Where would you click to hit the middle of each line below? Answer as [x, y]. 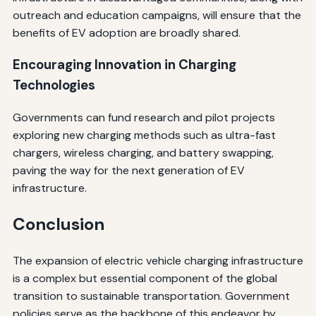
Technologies [54, 85]
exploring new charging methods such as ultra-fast [144, 135]
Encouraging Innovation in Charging [124, 65]
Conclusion [58, 224]
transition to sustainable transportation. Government [151, 296]
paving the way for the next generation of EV [128, 171]
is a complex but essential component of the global [145, 278]
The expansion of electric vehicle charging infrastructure [158, 260]
